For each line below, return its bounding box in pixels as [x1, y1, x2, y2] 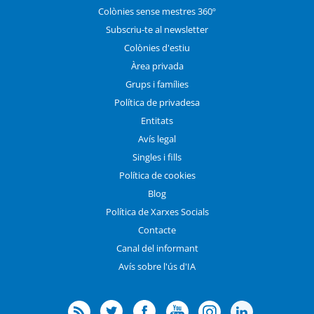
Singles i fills [132, 150, 182, 163]
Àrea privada [130, 59, 184, 72]
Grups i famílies [125, 77, 189, 90]
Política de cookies [118, 168, 196, 182]
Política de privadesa [114, 95, 200, 109]
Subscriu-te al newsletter [106, 22, 208, 36]
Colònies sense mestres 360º [98, 4, 216, 18]
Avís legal [138, 132, 176, 145]
